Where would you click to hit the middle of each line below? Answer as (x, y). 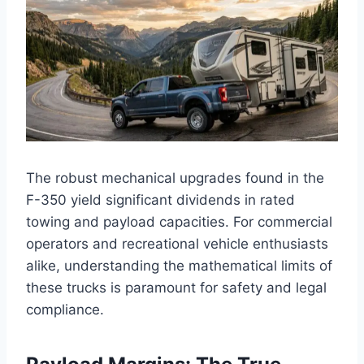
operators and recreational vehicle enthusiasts (177, 244)
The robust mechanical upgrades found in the (175, 178)
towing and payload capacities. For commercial (179, 222)
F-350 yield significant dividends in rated (160, 200)
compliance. (65, 310)
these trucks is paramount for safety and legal (176, 288)
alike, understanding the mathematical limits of (179, 266)
